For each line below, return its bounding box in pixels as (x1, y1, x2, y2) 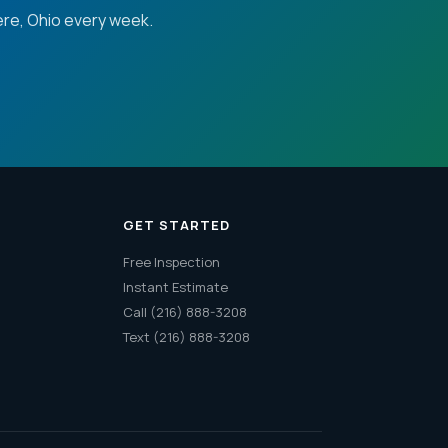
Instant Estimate (122, 278, 228, 296)
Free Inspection (122, 253, 220, 271)
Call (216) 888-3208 (122, 303, 247, 321)
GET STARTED (122, 216, 231, 234)
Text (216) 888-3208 (122, 328, 250, 346)
